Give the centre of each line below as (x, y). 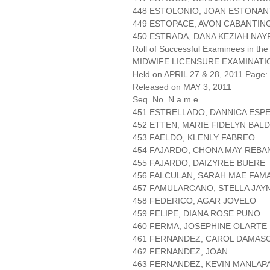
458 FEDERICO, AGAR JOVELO (194, 201)
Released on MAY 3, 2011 (182, 87)
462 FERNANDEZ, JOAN (180, 252)
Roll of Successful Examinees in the (200, 49)
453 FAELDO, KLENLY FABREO (194, 138)
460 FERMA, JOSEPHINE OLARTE (200, 226)
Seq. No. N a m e (165, 100)
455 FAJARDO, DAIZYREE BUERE (199, 163)
